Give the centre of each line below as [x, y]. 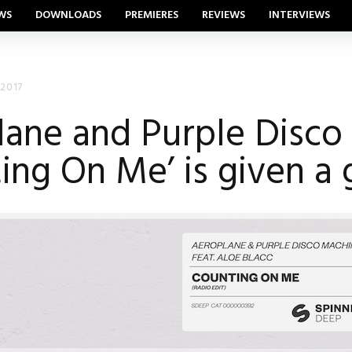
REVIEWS [224, 15]
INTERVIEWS [299, 15]
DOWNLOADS [68, 15]
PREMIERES [152, 15]
